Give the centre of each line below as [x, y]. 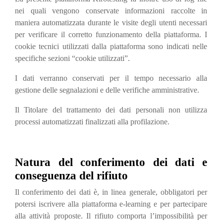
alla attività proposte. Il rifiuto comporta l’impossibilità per [111, 216]
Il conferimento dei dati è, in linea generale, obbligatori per [111, 192]
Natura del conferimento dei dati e [111, 162]
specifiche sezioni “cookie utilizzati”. [72, 58]
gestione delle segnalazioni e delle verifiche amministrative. [107, 90]
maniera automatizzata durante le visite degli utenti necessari [111, 23]
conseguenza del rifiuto [71, 176]
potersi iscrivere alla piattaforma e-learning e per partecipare [111, 204]
